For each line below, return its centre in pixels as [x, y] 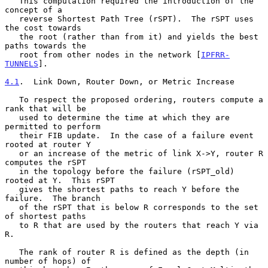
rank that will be [45, 108]
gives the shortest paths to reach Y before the [12, 189]
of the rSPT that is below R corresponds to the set [12, 207]
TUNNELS [22, 63]
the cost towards [43, 28]
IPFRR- [215, 54]
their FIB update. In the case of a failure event [12, 135]
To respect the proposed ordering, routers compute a [12, 99]
